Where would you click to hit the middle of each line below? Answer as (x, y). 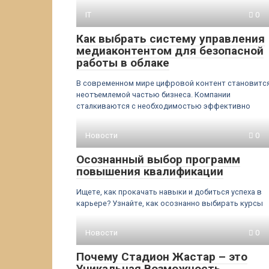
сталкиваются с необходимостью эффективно (163, 106)
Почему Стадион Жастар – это (162, 257)
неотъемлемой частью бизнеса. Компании (153, 95)
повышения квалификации (150, 171)
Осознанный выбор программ (158, 159)
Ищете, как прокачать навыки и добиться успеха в (169, 192)
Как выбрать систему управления (171, 39)
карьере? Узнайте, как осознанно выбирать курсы (170, 203)
